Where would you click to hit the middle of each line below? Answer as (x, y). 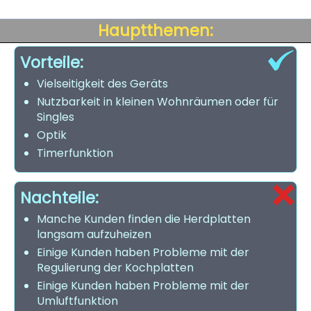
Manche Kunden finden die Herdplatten (144, 219)
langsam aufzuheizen (94, 234)
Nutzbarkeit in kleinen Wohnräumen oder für (158, 102)
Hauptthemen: (155, 31)
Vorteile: (52, 62)
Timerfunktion (75, 153)
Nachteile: (59, 198)
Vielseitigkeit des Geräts (102, 84)
